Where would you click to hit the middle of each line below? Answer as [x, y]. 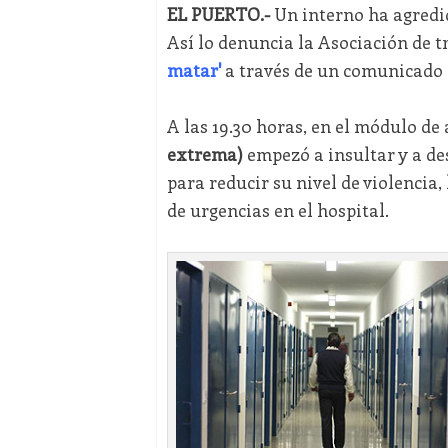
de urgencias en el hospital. [277, 210]
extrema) [204, 154]
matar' [193, 70]
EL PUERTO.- [218, 14]
